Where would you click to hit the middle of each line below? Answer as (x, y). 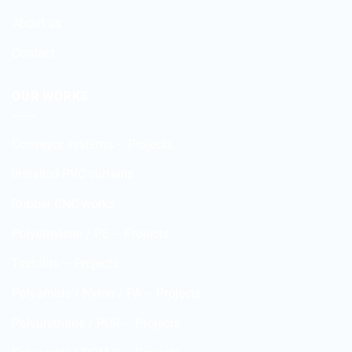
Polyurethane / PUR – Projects (96, 323)
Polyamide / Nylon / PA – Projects (106, 293)
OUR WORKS (51, 97)
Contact (33, 53)
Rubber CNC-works (63, 203)
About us (37, 24)
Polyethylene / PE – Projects (90, 233)
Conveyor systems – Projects (92, 144)
